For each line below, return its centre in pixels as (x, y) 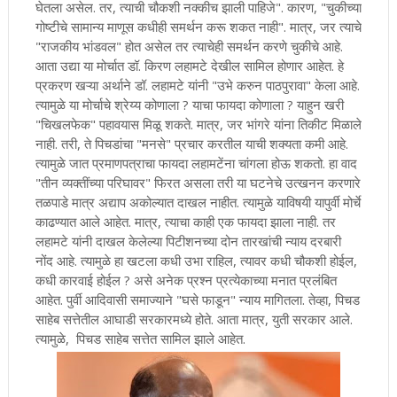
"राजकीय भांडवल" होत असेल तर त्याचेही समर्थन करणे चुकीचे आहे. (189, 46)
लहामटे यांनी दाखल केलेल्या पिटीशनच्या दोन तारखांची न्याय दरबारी (188, 241)
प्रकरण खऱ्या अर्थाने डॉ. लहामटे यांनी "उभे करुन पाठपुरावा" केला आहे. (197, 85)
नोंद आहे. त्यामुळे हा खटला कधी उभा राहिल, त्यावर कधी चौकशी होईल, (196, 260)
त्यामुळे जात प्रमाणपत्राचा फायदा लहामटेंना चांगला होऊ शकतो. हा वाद (196, 163)
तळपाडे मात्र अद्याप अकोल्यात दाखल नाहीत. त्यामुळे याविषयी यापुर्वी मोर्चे (198, 202)
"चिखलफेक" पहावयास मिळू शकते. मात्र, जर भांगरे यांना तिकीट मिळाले (198, 124)
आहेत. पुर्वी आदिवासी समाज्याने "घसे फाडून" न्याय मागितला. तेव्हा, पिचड (197, 299)
